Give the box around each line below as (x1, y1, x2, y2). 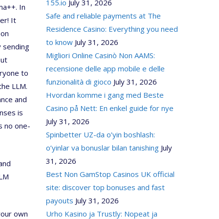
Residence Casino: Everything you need (45, 24, 178, 34)
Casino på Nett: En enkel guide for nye (45, 103, 174, 113)
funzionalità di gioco (45, 77, 111, 87)
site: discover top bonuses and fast (45, 182, 165, 192)
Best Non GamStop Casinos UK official (45, 169, 175, 179)
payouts (45, 196, 73, 205)
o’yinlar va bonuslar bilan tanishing (45, 143, 159, 153)
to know (45, 37, 73, 47)
